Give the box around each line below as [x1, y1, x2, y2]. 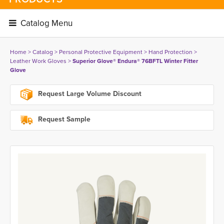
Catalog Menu [18, 17, 72, 29]
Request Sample [36, 114, 90, 124]
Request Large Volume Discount [36, 88, 141, 99]
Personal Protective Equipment [59, 47, 142, 56]
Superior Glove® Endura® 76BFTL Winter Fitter [72, 56, 198, 65]
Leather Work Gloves [10, 56, 66, 65]
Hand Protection [148, 47, 192, 56]
